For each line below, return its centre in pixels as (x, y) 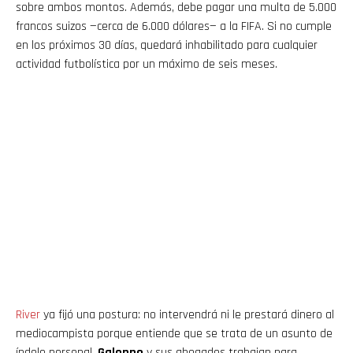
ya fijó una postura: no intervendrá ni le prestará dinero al (187, 314)
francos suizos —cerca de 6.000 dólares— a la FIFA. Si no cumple (174, 26)
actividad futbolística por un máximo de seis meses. (147, 64)
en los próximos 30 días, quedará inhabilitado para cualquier (167, 45)
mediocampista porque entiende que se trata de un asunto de (174, 333)
